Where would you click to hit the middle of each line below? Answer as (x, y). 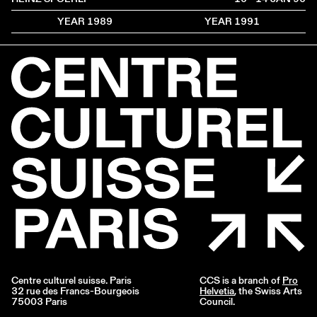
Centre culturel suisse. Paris (71, 281)
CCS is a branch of (241, 281)
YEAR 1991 (232, 21)
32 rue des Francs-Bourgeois (75, 291)
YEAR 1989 (85, 21)
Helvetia (217, 291)
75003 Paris (39, 302)
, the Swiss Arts (268, 291)
